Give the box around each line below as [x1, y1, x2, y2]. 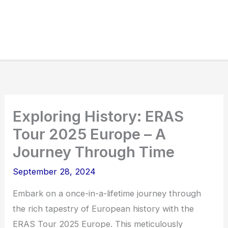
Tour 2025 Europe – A [13, 125, 166, 144]
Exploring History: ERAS [13, 107, 184, 126]
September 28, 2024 [13, 166, 96, 177]
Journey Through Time [13, 143, 175, 161]
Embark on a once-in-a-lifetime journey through [13, 188, 202, 199]
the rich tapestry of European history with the [13, 204, 194, 214]
